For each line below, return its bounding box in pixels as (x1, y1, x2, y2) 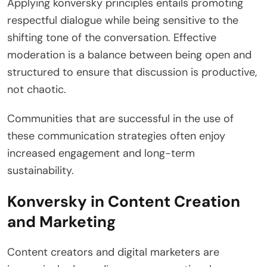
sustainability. (7, 163, 74, 178)
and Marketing (7, 211, 116, 232)
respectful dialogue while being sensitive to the (7, 13, 238, 27)
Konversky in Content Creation (7, 191, 240, 212)
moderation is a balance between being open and (7, 47, 252, 62)
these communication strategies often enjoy (7, 128, 225, 143)
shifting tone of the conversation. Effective (7, 30, 216, 45)
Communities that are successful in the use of (7, 111, 234, 126)
